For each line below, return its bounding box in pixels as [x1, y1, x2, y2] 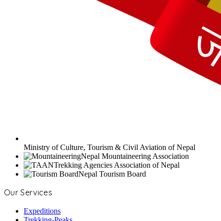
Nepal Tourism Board [78, 170, 146, 179]
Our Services [4, 187, 52, 198]
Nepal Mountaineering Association [81, 152, 189, 161]
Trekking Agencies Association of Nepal [54, 161, 180, 170]
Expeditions [24, 207, 61, 216]
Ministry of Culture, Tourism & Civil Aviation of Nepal [24, 143, 195, 152]
